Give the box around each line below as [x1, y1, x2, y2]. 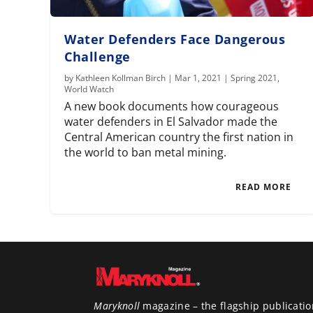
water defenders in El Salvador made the [64, 114, 278, 130]
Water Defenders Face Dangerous [64, 31, 286, 48]
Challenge [64, 48, 131, 66]
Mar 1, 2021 [175, 72, 222, 85]
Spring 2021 [231, 72, 278, 85]
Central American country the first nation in [64, 129, 294, 145]
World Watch [64, 83, 115, 96]
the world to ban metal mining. [64, 145, 227, 161]
